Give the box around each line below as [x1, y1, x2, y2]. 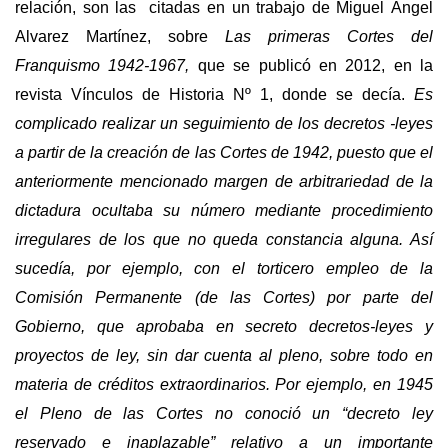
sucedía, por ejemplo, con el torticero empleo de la [15, 259, 433, 277]
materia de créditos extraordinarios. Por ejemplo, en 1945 [15, 375, 433, 393]
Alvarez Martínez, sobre [15, 27, 225, 45]
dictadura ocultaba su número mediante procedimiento [15, 201, 433, 219]
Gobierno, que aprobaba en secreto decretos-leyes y [15, 317, 433, 335]
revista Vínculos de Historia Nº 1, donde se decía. [15, 85, 414, 103]
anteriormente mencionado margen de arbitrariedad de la [15, 172, 433, 190]
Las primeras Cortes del [225, 27, 433, 45]
